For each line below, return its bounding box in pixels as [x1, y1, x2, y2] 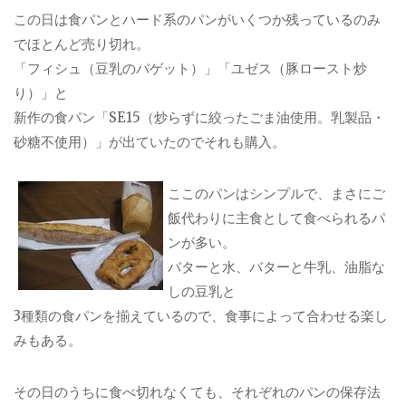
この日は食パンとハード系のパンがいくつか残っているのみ [14, 11, 381, 29]
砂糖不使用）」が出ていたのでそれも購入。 [14, 133, 285, 151]
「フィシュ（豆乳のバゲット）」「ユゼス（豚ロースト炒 [14, 60, 367, 78]
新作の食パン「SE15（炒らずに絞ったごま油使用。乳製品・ [14, 109, 385, 127]
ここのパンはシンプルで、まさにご [168, 184, 385, 202]
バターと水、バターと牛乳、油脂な [168, 257, 385, 275]
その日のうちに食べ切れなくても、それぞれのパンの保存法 [14, 382, 381, 401]
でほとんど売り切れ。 [14, 35, 150, 53]
